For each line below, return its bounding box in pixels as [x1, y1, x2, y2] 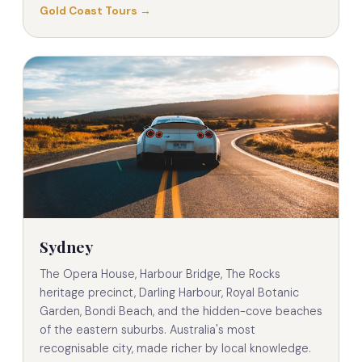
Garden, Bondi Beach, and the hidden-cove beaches [40, 303, 322, 318]
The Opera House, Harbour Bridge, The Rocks [40, 266, 280, 281]
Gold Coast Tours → [40, 3, 151, 18]
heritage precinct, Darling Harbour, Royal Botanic [40, 284, 299, 300]
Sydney [40, 235, 93, 257]
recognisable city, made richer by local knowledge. [40, 340, 311, 356]
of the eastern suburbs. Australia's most [40, 322, 255, 337]
